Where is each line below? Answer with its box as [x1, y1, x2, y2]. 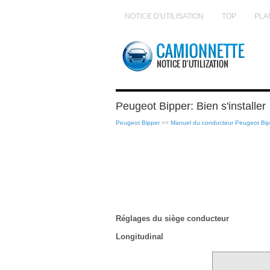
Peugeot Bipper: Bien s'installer [116, 100, 266, 112]
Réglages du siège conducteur [116, 214, 229, 223]
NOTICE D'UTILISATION [125, 12, 204, 20]
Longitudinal [116, 232, 163, 241]
